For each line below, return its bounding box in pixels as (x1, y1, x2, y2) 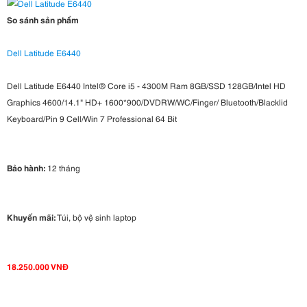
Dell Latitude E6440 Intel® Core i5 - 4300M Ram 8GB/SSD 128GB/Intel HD (7, 79, 286, 92)
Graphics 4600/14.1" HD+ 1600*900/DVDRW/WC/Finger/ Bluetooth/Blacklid (7, 96, 288, 108)
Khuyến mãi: (7, 211, 56, 223)
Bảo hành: (7, 162, 45, 174)
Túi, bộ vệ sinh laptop (56, 211, 136, 223)
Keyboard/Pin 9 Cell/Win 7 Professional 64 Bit (7, 112, 177, 125)
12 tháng (45, 162, 80, 174)
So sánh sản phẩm (7, 14, 79, 26)
